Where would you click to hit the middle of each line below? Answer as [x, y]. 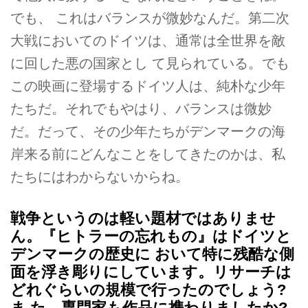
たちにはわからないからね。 [100, 176]
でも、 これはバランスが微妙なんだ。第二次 [150, 18]
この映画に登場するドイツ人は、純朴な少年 [148, 86]
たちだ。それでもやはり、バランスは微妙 [141, 108]
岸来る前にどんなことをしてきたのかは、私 [148, 154]
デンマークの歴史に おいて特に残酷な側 [152, 254]
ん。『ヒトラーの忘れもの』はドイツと [151, 236]
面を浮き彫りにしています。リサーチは [151, 272]
